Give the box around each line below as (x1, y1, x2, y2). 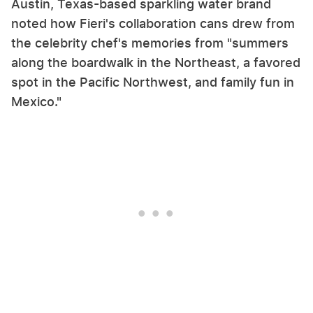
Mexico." (11, 94, 61, 109)
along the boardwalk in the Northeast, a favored (11, 54, 300, 70)
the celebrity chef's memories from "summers (11, 35, 289, 50)
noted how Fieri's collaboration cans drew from (11, 15, 295, 31)
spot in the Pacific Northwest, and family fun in (11, 74, 294, 89)
